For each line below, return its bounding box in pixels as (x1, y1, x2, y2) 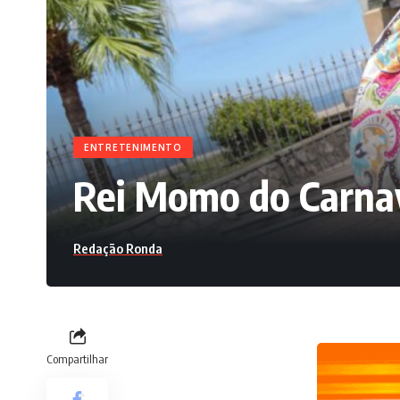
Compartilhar (46, 352, 108, 367)
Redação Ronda (73, 240, 162, 257)
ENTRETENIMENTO (84, 142, 182, 154)
